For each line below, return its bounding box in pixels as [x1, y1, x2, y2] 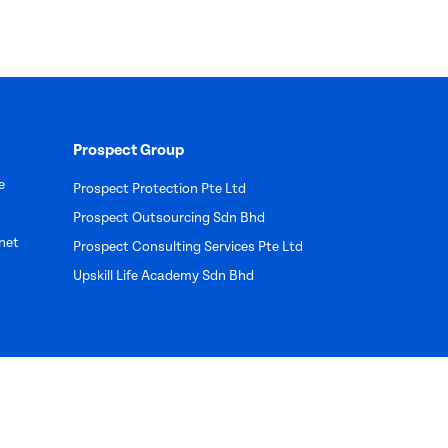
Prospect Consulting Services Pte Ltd [73, 238, 303, 255]
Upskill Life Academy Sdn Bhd [73, 267, 254, 284]
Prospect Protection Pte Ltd [73, 180, 246, 197]
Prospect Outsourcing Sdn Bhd [73, 209, 265, 226]
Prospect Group [73, 140, 184, 160]
